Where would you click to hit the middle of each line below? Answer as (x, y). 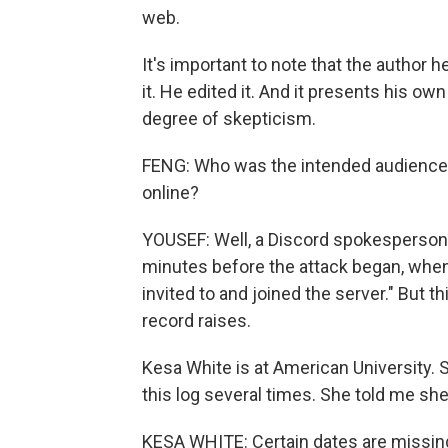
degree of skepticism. (229, 118)
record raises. (196, 320)
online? (170, 192)
